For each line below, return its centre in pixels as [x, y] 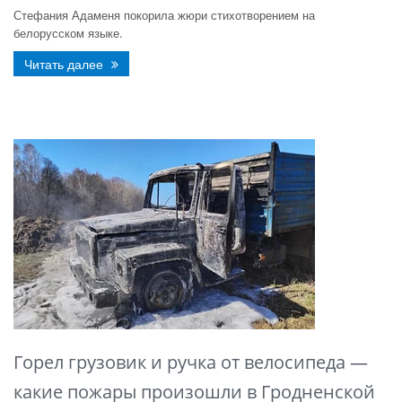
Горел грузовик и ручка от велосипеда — [191, 362]
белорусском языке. [68, 33]
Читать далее [66, 64]
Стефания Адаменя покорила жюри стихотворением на [164, 15]
